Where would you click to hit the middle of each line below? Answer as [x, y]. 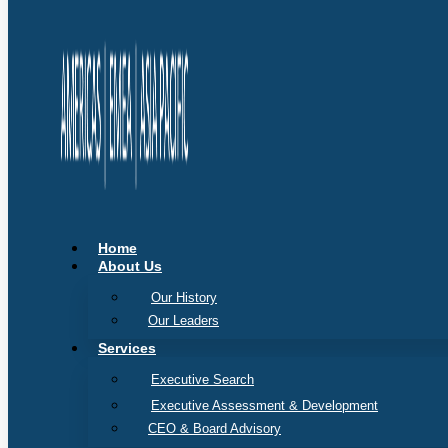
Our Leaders [183, 320]
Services [127, 348]
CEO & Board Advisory [214, 428]
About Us [130, 266]
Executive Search [202, 379]
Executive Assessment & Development [264, 405]
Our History [184, 297]
